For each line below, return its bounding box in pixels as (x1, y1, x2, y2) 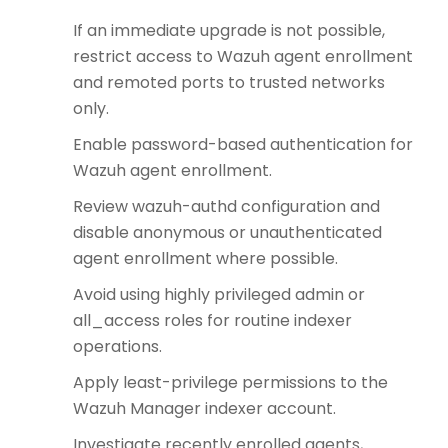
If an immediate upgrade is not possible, (73, 19, 385, 43)
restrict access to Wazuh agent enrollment (73, 45, 413, 69)
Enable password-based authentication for (73, 133, 413, 157)
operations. (73, 335, 162, 359)
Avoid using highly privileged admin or (73, 283, 365, 307)
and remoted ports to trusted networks (73, 71, 385, 95)
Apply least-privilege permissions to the (73, 371, 388, 395)
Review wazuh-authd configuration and (73, 195, 380, 219)
